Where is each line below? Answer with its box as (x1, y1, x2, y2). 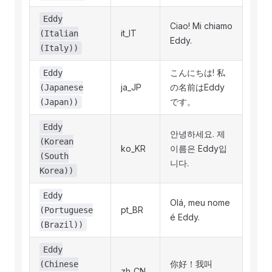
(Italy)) (39, 43, 78, 53)
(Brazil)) (39, 220, 83, 229)
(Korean (39, 137, 73, 146)
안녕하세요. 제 (170, 129, 225, 139)
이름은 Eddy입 (170, 143, 227, 154)
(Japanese (39, 83, 83, 92)
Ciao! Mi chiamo (170, 21, 233, 31)
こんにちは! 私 (170, 67, 225, 78)
